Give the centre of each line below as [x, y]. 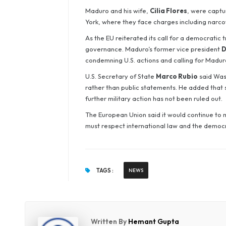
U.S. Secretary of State [120, 76]
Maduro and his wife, [117, 11]
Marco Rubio [177, 76]
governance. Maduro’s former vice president [153, 49]
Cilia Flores [168, 11]
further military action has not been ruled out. [154, 98]
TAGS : [104, 171]
